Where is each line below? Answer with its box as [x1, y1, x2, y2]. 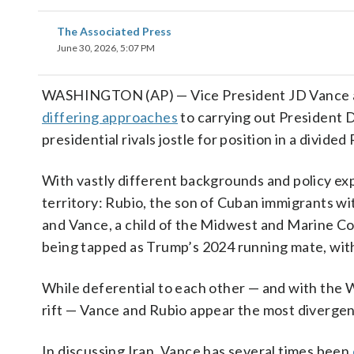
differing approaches [42, 108, 178, 126]
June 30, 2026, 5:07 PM [57, 42, 155, 54]
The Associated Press [57, 24, 171, 38]
